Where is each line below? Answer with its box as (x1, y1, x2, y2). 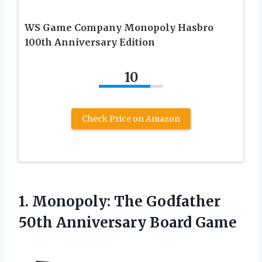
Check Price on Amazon (82, 113, 180, 125)
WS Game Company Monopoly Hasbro (25, 22, 213, 34)
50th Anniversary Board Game (19, 213, 237, 232)
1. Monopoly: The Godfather (19, 192, 220, 211)
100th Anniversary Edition (25, 36, 155, 49)
